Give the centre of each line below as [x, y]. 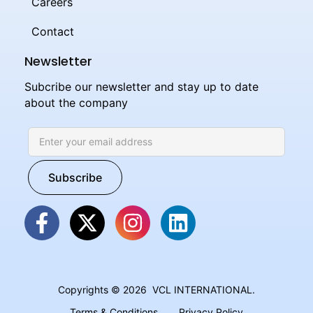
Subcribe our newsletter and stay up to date [141, 87]
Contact [53, 32]
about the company [76, 103]
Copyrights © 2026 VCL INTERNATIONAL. [156, 290]
